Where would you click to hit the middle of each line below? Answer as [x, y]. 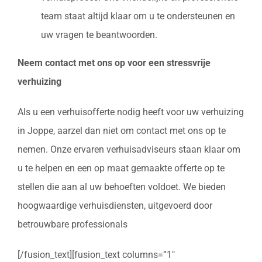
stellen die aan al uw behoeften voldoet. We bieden [122, 187]
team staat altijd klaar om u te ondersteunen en [138, 16]
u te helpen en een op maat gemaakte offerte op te [121, 168]
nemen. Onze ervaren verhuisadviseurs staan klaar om [129, 150]
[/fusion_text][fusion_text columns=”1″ [96, 255]
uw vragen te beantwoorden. [99, 35]
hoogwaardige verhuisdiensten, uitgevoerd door [115, 206]
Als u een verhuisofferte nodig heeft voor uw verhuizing [131, 112]
